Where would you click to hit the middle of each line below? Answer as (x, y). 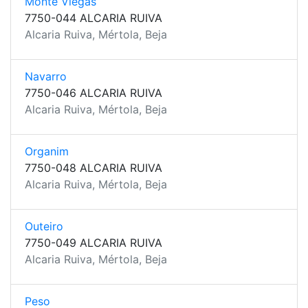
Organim (47, 151)
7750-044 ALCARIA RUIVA (93, 18)
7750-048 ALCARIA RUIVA (93, 168)
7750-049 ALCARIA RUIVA (93, 243)
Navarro (46, 76)
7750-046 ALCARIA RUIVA (93, 93)
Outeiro (44, 226)
